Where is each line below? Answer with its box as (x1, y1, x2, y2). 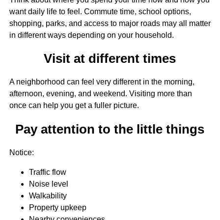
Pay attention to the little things (15, 122, 205, 136)
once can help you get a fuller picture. (9, 101, 139, 110)
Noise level (28, 179, 68, 188)
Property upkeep (28, 203, 86, 212)
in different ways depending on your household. (9, 30, 174, 39)
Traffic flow (28, 167, 66, 176)
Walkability (28, 191, 67, 200)
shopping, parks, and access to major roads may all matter (9, 19, 211, 27)
